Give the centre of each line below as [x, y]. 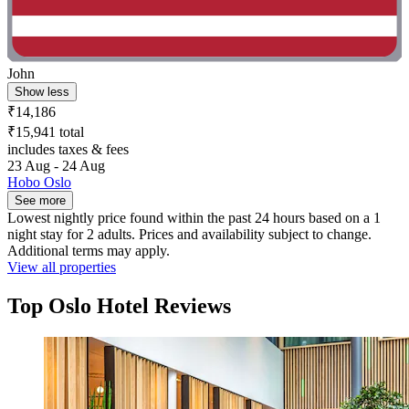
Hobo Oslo [39, 183]
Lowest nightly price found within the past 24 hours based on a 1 [194, 218]
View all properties [62, 267]
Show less [42, 92]
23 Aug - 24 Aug [56, 166]
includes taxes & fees [68, 150]
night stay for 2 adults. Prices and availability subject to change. [189, 235]
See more [40, 201]
